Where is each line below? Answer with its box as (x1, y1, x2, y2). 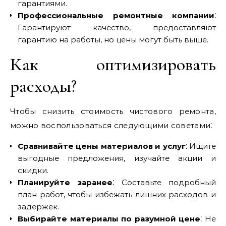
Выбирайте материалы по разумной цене (18, 214, 201, 223)
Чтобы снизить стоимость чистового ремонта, (10, 106, 216, 116)
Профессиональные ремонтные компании (18, 11, 214, 20)
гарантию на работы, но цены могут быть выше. (18, 35, 208, 44)
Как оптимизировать (10, 53, 216, 75)
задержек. (18, 202, 59, 211)
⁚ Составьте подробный (112, 178, 216, 187)
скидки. (18, 165, 48, 175)
